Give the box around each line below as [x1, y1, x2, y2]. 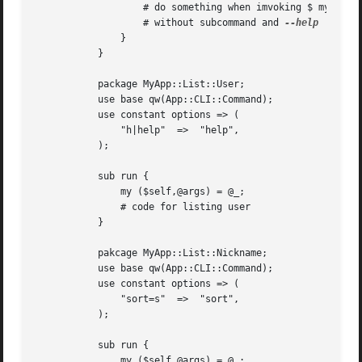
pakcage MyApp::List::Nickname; [36, 247, 82, 259]
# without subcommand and [126, 17, 285, 29]
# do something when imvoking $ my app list [36, 2, 127, 14]
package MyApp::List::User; [36, 78, 82, 90]
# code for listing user [36, 201, 82, 213]
